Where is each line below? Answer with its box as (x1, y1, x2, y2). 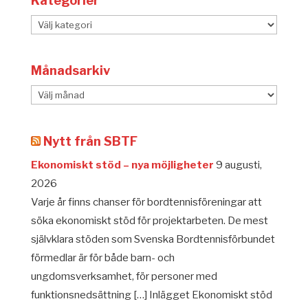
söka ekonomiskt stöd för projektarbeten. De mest (30, 214, 268, 227)
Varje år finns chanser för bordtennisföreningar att (30, 195, 262, 208)
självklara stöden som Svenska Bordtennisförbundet (30, 232, 275, 245)
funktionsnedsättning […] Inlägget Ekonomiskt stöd (30, 288, 272, 301)
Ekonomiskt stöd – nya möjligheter (30, 158, 214, 171)
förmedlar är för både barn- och (30, 251, 175, 264)
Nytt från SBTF (43, 133, 137, 148)
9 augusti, (215, 158, 262, 171)
